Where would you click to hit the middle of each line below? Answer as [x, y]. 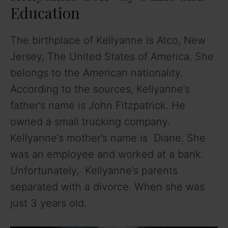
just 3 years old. [48, 203]
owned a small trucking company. [90, 121]
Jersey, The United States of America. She [112, 56]
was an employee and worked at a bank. [107, 154]
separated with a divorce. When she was [107, 187]
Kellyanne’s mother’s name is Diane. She [108, 138]
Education [45, 12]
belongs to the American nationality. [96, 73]
